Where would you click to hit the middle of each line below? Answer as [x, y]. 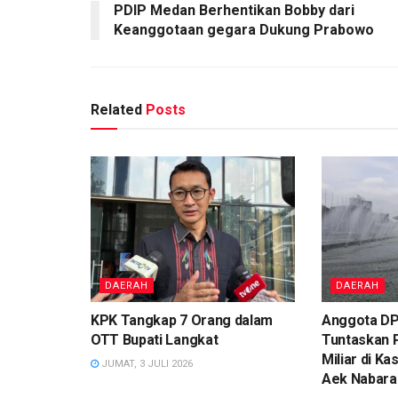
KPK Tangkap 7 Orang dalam [182, 321]
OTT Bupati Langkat [155, 340]
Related [116, 109]
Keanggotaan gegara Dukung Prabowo [244, 29]
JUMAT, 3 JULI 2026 [146, 364]
